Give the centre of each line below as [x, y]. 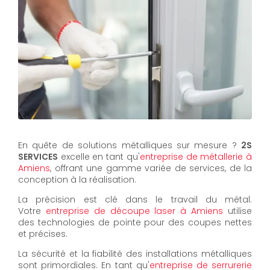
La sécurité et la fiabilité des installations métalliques [135, 254]
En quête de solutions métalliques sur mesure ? [130, 146]
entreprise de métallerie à [196, 157]
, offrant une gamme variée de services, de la [151, 168]
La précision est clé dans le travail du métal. [135, 200]
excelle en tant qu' [99, 157]
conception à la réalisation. [77, 180]
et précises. [43, 234]
